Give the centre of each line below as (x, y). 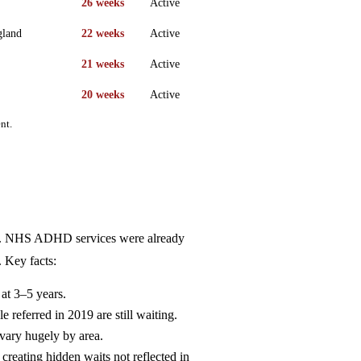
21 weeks (103, 64)
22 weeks (103, 33)
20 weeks (103, 94)
